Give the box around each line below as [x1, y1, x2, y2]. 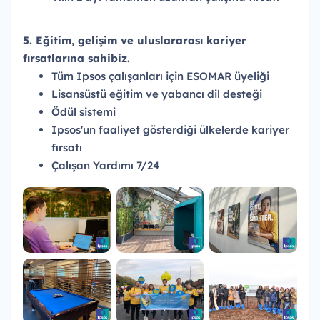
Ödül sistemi [51, 105, 116, 119]
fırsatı [51, 141, 82, 154]
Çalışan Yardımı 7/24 [51, 159, 160, 172]
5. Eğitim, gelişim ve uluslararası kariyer [23, 34, 246, 47]
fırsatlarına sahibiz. [23, 51, 130, 65]
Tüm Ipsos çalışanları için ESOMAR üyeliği [51, 69, 269, 83]
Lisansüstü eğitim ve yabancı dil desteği [51, 87, 262, 101]
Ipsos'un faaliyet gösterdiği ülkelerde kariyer [51, 123, 289, 136]
